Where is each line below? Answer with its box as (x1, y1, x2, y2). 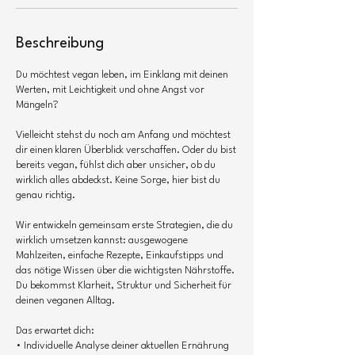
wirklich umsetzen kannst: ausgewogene (16, 235, 188, 246)
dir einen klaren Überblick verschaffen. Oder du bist (16, 145, 236, 155)
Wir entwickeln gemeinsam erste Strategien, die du (16, 220, 233, 231)
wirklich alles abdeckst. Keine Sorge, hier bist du (16, 175, 220, 185)
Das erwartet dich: (16, 326, 94, 336)
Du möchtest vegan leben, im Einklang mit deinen (16, 70, 228, 80)
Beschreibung (16, 36, 104, 51)
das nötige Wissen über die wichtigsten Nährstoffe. (16, 265, 235, 276)
